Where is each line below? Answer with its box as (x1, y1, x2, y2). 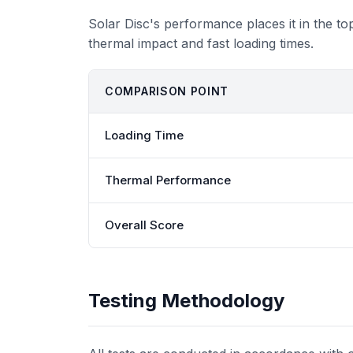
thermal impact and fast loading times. (88, 35, 314, 51)
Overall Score (105, 217, 184, 232)
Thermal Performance (105, 173, 231, 188)
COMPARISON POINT (105, 84, 229, 98)
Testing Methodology (88, 289, 284, 312)
